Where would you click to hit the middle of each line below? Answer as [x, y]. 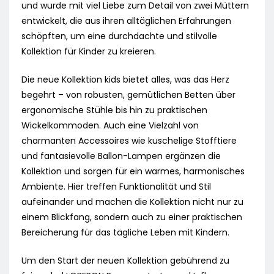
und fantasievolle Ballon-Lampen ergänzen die [121, 156]
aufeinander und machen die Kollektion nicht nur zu [132, 202]
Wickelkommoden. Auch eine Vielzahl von [110, 126]
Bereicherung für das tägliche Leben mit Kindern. [125, 233]
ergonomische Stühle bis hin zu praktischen [114, 110]
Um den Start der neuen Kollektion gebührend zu [125, 261]
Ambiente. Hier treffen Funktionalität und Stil [116, 187]
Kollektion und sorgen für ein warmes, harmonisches [133, 172]
